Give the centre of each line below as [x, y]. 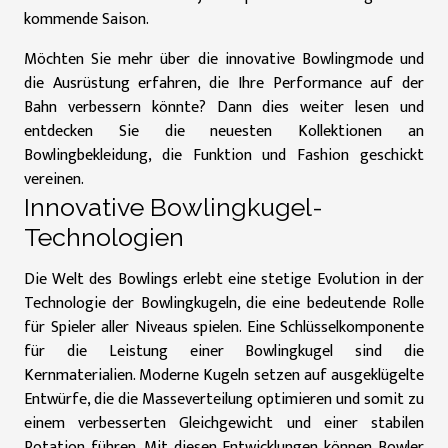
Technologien [104, 237]
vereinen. [54, 179]
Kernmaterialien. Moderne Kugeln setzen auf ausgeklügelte [224, 375]
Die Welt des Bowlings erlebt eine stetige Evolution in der [224, 279]
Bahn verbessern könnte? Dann [143, 107]
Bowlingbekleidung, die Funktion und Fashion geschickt [224, 155]
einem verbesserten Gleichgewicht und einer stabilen [224, 423]
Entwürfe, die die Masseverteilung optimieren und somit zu [224, 399]
